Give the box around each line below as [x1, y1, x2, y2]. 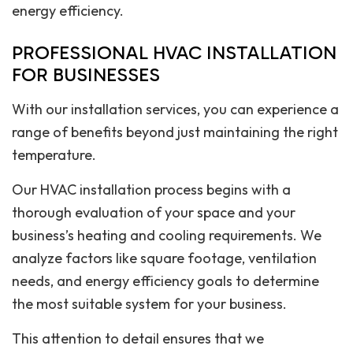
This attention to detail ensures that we [12, 329, 264, 348]
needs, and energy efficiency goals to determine [12, 272, 319, 291]
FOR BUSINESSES [12, 63, 160, 87]
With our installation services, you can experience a [12, 100, 339, 119]
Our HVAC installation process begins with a [12, 180, 291, 199]
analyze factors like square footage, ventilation [12, 249, 317, 268]
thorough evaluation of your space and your [12, 203, 295, 222]
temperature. [12, 146, 96, 165]
